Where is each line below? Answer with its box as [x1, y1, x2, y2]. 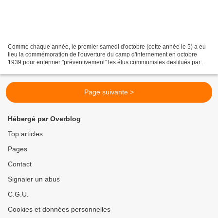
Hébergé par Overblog [8, 115, 81, 123]
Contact [8, 160, 32, 168]
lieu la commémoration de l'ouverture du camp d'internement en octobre [8, 51, 197, 58]
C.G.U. [8, 190, 29, 199]
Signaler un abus [8, 175, 60, 183]
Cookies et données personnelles [8, 205, 110, 214]
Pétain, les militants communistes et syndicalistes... [8, 67, 142, 74]
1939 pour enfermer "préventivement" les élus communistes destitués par [8, 59, 200, 66]
